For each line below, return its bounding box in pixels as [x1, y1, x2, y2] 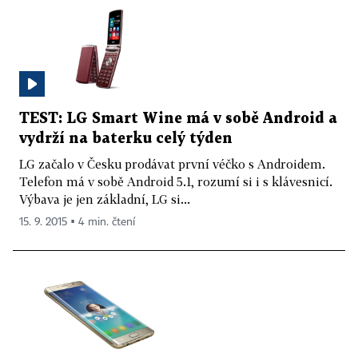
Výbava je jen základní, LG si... [19, 191, 190, 206]
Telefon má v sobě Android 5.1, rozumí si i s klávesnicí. [19, 173, 332, 189]
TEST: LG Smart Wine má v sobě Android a [19, 111, 337, 125]
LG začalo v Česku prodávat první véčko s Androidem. [19, 156, 325, 171]
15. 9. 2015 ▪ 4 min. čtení [19, 216, 135, 228]
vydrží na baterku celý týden [19, 131, 233, 145]
